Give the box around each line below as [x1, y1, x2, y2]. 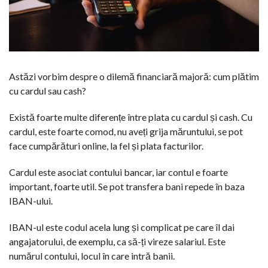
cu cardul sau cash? [9, 84, 86, 96]
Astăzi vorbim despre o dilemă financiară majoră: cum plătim [9, 70, 259, 82]
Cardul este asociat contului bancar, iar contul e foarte [9, 166, 228, 178]
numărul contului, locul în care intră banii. [9, 249, 175, 261]
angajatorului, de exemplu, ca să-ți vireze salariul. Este [9, 235, 226, 247]
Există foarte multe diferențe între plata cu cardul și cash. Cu [9, 111, 252, 123]
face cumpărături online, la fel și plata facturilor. [9, 139, 203, 151]
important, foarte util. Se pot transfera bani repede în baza [9, 180, 245, 192]
